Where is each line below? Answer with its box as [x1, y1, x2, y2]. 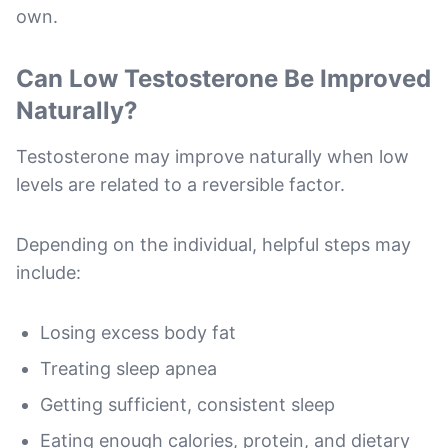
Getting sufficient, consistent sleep [40, 393, 335, 415]
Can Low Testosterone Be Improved [16, 63, 431, 93]
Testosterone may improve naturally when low [16, 145, 409, 167]
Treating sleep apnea [40, 357, 217, 379]
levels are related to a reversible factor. [16, 173, 345, 195]
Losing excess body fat [40, 321, 236, 343]
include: [16, 261, 81, 283]
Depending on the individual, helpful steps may [16, 233, 411, 255]
